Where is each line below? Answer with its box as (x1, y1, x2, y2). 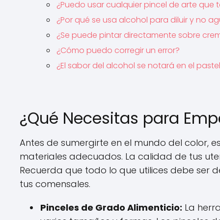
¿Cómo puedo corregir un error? (56, 45, 180, 56)
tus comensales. (20, 178, 90, 190)
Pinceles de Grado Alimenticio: (40, 201, 182, 214)
